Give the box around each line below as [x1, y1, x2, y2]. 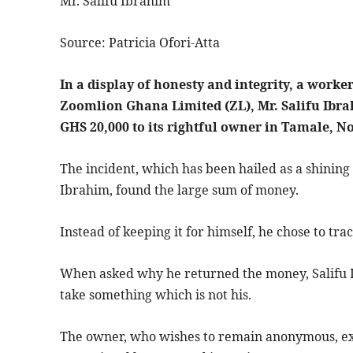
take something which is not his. [60, 285, 251, 303]
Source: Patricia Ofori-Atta [60, 33, 220, 51]
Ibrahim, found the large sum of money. [60, 180, 299, 199]
